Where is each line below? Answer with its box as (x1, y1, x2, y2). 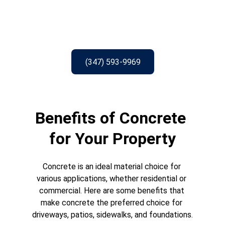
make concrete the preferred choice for (41, 198, 184, 207)
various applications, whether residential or (37, 174, 188, 183)
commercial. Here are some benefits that (39, 186, 186, 195)
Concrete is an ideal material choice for (42, 162, 183, 171)
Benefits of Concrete (35, 108, 190, 128)
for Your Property (49, 129, 176, 148)
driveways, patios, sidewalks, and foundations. (32, 210, 193, 219)
